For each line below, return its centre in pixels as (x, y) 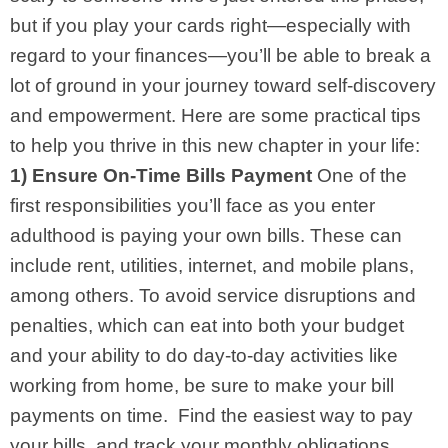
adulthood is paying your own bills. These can (206, 235)
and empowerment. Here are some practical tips (215, 115)
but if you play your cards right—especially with (210, 25)
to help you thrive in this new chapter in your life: (217, 145)
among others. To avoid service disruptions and (213, 295)
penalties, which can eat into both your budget (207, 325)
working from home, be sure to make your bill (202, 385)
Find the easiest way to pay (295, 415)
